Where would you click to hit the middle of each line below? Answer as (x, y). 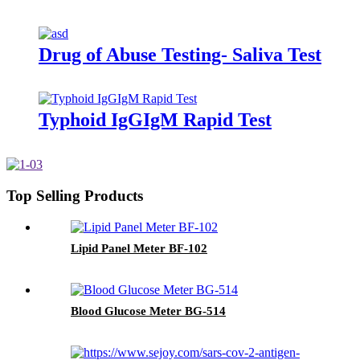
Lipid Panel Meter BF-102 (139, 248)
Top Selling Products (75, 196)
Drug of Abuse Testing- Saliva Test (180, 54)
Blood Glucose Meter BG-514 (148, 311)
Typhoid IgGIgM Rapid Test (155, 120)
